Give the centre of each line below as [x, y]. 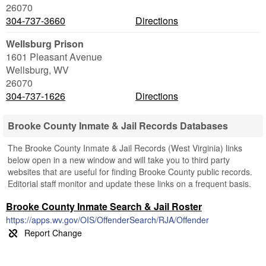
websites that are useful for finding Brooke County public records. [130, 172]
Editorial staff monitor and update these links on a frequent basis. [129, 183]
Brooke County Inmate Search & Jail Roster [104, 206]
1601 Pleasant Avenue [54, 57]
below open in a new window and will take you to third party [119, 160]
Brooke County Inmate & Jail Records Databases [118, 126]
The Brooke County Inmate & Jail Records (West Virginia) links [125, 148]
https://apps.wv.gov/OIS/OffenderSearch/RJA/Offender [107, 220]
